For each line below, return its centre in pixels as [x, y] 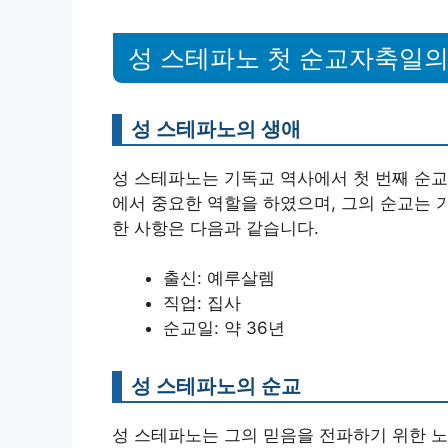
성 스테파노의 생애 [216, 128]
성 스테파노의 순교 [216, 385]
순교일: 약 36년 [224, 328]
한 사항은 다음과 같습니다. [215, 227]
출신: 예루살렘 [219, 278]
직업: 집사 [202, 303]
